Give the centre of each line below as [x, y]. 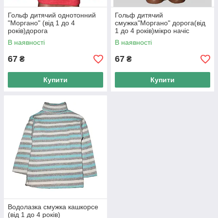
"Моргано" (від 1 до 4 [41, 23]
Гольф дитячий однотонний [52, 15]
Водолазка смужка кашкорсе [53, 207]
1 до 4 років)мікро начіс [152, 31]
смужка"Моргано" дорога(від [160, 23]
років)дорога [28, 31]
